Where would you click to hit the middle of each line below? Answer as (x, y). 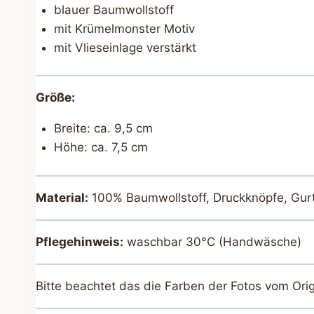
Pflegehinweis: (80, 241)
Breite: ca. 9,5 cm (103, 129)
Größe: (56, 98)
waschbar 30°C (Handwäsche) (213, 241)
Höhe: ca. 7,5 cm (101, 148)
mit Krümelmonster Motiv (124, 28)
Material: (62, 197)
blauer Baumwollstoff (114, 9)
